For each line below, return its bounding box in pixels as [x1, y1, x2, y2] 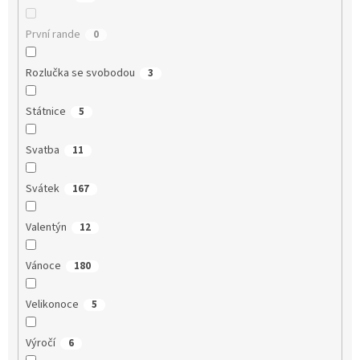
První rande [25, 26, 80, 43]
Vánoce [25, 257, 61, 274]
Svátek [25, 180, 59, 197]
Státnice [25, 103, 66, 120]
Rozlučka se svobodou [25, 64, 135, 81]
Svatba [25, 141, 59, 158]
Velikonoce [25, 296, 79, 313]
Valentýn [25, 219, 67, 235]
